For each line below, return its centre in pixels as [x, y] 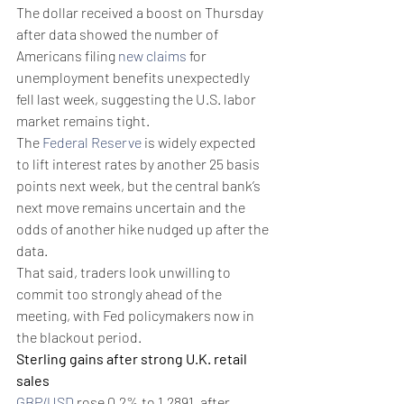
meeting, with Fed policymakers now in [137, 315]
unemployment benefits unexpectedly [134, 77]
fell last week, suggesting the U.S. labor [138, 98]
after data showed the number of [119, 33]
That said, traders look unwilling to [125, 271]
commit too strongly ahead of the [120, 293]
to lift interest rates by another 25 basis [139, 163]
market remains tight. [83, 120]
